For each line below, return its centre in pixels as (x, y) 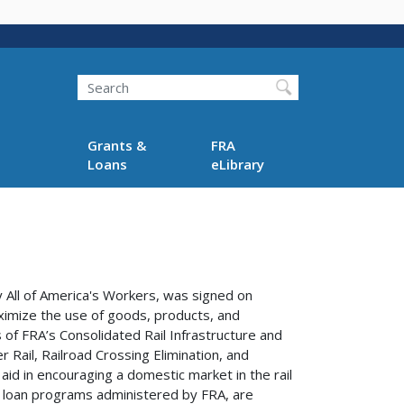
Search (77, 74)
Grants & (116, 145)
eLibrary (238, 164)
